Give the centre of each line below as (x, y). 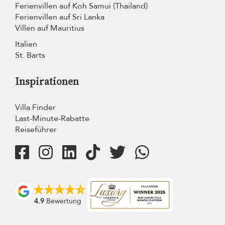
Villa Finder (35, 107)
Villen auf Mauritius (50, 28)
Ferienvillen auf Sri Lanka (60, 17)
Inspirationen (47, 81)
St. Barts (30, 55)
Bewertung (63, 201)
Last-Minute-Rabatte (52, 118)
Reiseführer (36, 129)
